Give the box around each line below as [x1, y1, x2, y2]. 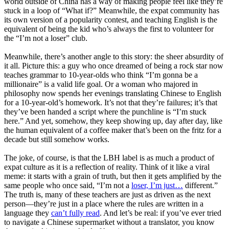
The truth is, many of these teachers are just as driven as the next [4, 190, 211, 199]
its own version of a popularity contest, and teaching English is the [4, 15, 217, 24]
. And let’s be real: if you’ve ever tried [100, 208, 221, 217]
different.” [183, 180, 218, 190]
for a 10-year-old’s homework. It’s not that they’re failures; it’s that [4, 98, 217, 107]
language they [4, 208, 51, 217]
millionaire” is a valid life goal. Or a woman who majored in [4, 79, 198, 88]
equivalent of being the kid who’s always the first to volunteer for [4, 24, 214, 33]
